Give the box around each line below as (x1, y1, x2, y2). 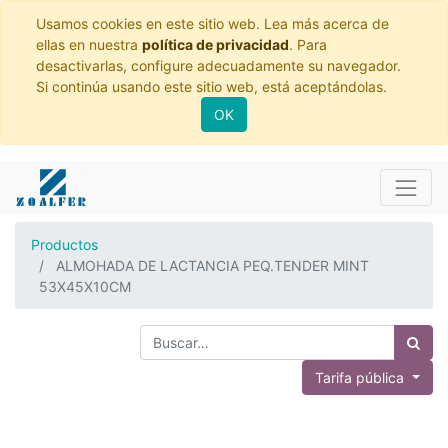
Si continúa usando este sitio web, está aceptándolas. (36, 78, 387, 95)
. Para (289, 36, 327, 53)
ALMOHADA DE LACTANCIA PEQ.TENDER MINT (56, 257, 369, 274)
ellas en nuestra (36, 36, 142, 53)
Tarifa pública (315, 369, 409, 386)
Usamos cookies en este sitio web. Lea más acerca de (36, 15, 389, 32)
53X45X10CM (39, 278, 131, 295)
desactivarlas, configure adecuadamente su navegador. (36, 57, 401, 74)
